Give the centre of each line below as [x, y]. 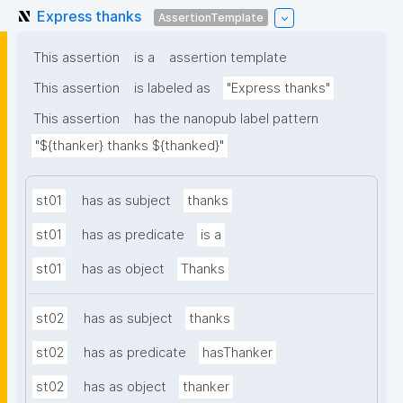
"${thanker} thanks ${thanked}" [130, 146]
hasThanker [237, 353]
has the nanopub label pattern [226, 119]
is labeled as [172, 89]
